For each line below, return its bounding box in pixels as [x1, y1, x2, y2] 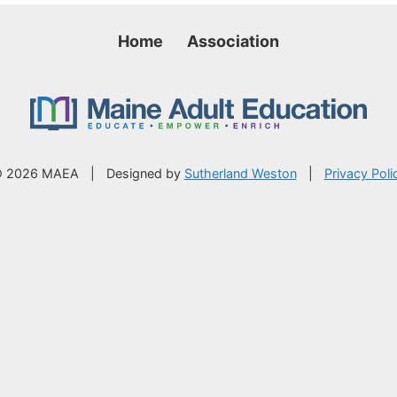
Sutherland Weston [183, 165, 297, 181]
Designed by [102, 165, 184, 181]
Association [187, 31, 279, 51]
